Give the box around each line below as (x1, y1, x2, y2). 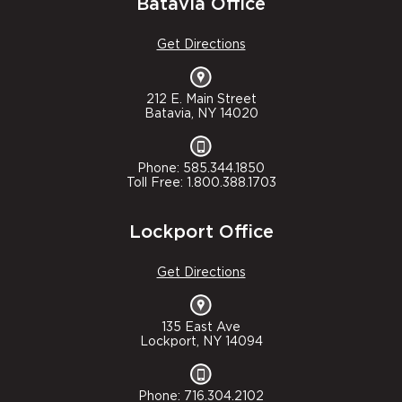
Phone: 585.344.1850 (137, 162, 265, 176)
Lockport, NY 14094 (139, 336, 263, 349)
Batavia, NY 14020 (144, 108, 258, 121)
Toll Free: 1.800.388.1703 (126, 177, 276, 190)
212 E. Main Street (145, 93, 257, 107)
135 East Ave (162, 321, 240, 335)
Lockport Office (128, 223, 274, 242)
